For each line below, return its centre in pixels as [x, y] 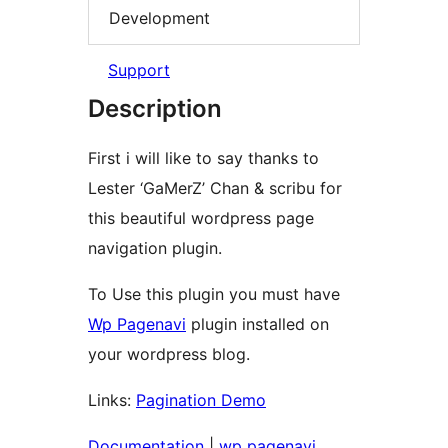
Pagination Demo [201, 400]
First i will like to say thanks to [203, 158]
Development [159, 17]
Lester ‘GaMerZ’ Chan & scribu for [215, 188]
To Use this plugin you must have [214, 294]
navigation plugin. [155, 248]
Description [155, 109]
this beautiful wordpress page [201, 218]
